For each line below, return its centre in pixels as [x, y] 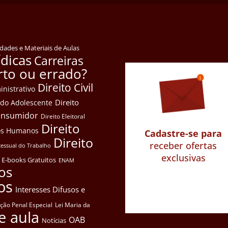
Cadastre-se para [183, 133]
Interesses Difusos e [50, 190]
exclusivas [183, 158]
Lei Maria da [73, 205]
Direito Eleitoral [63, 117]
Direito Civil [65, 88]
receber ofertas [183, 145]
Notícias [54, 221]
